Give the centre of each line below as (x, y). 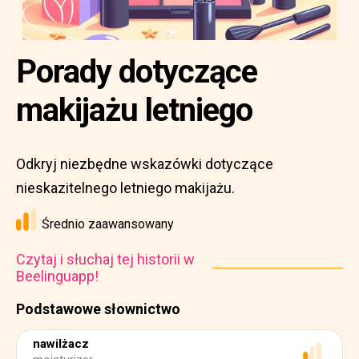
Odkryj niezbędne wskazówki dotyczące (145, 164)
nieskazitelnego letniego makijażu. (125, 188)
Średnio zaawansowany (108, 224)
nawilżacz (61, 344)
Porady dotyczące (137, 72)
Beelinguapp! (57, 276)
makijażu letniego (134, 110)
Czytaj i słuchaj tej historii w (105, 259)
